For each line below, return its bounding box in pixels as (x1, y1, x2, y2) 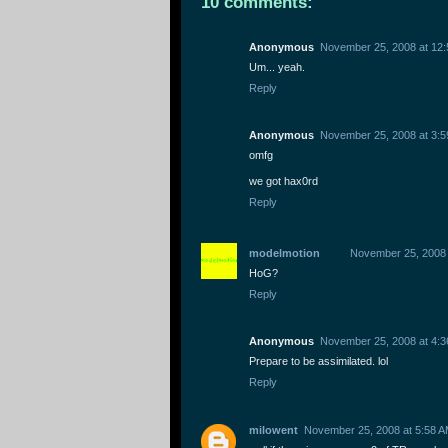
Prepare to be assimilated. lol (249, 355, 388, 368)
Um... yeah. (249, 61, 305, 74)
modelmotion (249, 247, 320, 260)
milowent (249, 423, 298, 436)
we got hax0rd (249, 175, 318, 188)
